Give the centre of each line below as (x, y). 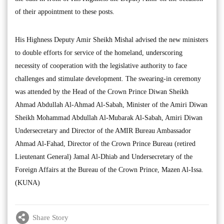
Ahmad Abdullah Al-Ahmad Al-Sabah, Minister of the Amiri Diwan (111, 105)
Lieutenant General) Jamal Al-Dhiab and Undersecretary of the (104, 157)
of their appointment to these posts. (65, 12)
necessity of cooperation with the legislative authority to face (101, 66)
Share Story (50, 217)
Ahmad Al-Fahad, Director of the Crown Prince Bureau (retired (105, 144)
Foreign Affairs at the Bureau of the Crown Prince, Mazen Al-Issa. (109, 170)
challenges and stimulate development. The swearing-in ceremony (108, 79)
